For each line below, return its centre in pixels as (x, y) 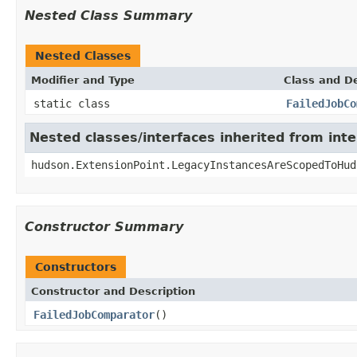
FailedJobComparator (94, 314)
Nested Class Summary (108, 15)
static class (75, 103)
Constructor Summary (104, 226)
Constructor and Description (113, 291)
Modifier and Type (83, 80)
